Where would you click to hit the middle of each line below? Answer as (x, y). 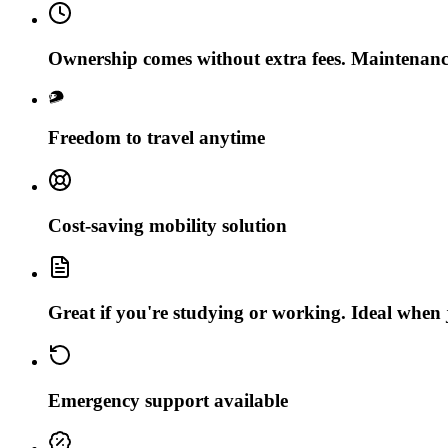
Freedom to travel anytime (156, 138)
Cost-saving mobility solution (167, 225)
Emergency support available (168, 400)
